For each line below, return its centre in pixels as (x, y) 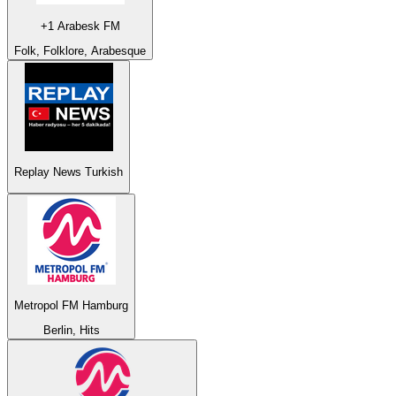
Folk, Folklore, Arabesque (80, 50)
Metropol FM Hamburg (71, 305)
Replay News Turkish (69, 172)
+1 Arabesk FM (80, 26)
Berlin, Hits (71, 331)
